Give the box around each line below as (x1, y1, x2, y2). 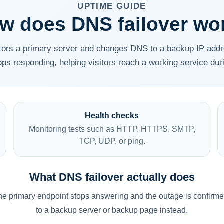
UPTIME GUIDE (77, 1, 146, 11)
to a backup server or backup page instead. (36, 206, 188, 214)
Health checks (85, 111, 139, 120)
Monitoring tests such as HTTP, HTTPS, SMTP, (28, 125, 195, 133)
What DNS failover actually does (29, 171, 195, 183)
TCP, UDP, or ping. (78, 137, 145, 145)
